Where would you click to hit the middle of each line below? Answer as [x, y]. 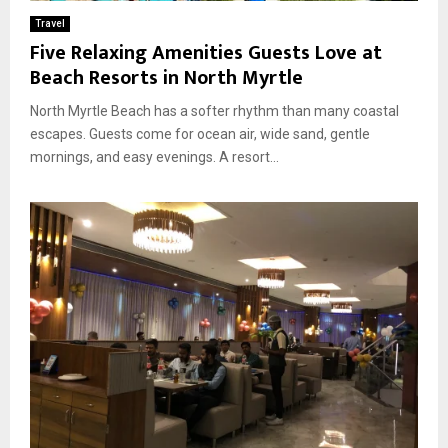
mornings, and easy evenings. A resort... [154, 156]
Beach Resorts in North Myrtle [166, 77]
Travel [50, 23]
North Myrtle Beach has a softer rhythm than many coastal [214, 110]
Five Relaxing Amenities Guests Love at [206, 52]
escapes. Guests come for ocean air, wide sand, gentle [200, 133]
